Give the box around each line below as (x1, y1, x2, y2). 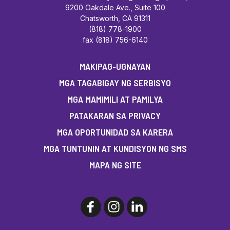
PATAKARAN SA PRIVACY (69, 109, 161, 121)
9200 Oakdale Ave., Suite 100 (65, 3, 165, 12)
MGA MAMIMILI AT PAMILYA (67, 93, 163, 105)
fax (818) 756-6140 (82, 35, 148, 44)
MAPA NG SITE (89, 159, 141, 170)
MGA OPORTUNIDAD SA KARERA (57, 126, 173, 138)
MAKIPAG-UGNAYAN (80, 60, 150, 72)
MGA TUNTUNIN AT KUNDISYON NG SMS (43, 142, 187, 154)
